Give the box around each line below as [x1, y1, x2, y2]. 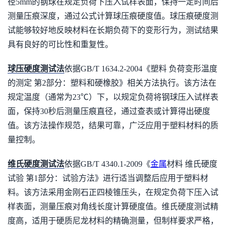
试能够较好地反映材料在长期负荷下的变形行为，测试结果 [8, 26, 218, 34]
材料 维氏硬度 [167, 160, 217, 168]
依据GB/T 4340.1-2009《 [64, 160, 150, 168]
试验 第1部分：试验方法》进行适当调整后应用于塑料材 [8, 174, 208, 182]
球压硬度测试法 [8, 64, 64, 73]
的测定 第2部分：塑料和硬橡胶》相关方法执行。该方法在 [8, 79, 216, 87]
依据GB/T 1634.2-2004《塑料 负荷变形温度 [64, 64, 217, 73]
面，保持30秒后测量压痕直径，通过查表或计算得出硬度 [8, 107, 210, 116]
